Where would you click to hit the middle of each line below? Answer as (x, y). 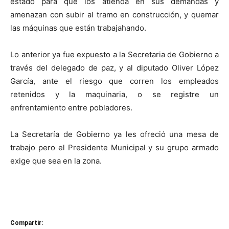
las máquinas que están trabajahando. (78, 28)
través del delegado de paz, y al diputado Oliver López (114, 68)
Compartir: (27, 223)
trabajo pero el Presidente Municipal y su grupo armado (114, 147)
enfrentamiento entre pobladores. (71, 108)
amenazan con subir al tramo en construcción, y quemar (114, 15)
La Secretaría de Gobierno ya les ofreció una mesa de (114, 134)
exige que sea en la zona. (56, 161)
